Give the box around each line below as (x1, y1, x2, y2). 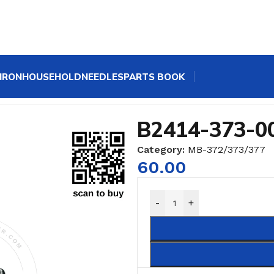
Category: (137, 143, 185, 155)
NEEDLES (81, 70, 124, 83)
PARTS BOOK (124, 70, 185, 83)
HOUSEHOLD (22, 70, 81, 83)
